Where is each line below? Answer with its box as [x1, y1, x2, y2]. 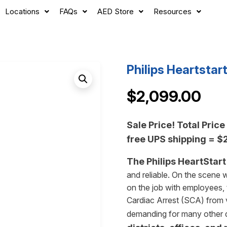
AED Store [97, 7, 134, 16]
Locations [5, 7, 40, 16]
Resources [153, 7, 192, 16]
